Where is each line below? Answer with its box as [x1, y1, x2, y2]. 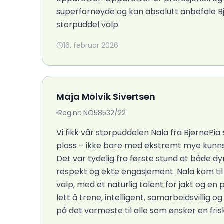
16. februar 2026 [63, 40, 118, 51]
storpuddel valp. [56, 19, 120, 31]
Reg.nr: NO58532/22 [58, 107, 126, 118]
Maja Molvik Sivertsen [56, 90, 156, 103]
